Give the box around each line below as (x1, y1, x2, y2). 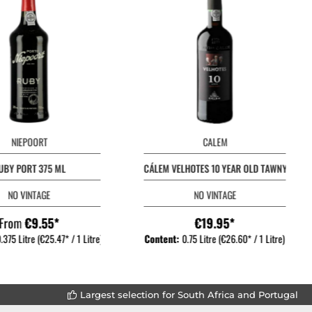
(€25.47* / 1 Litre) (37, 231, 103, 246)
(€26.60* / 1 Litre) (218, 231, 286, 246)
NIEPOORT (11, 134, 48, 149)
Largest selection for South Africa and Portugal (80, 288, 298, 300)
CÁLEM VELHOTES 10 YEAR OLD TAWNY (143, 161, 288, 175)
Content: (144, 231, 182, 246)
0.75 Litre (182, 231, 219, 246)
